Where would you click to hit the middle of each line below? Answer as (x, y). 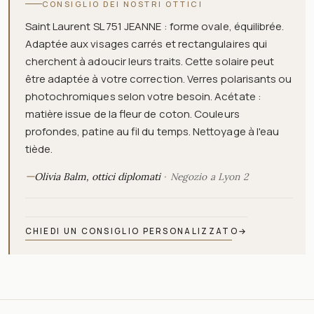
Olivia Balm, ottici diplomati (97, 176)
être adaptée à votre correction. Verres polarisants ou (158, 78)
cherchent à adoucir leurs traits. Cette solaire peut (150, 61)
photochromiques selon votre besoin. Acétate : (143, 96)
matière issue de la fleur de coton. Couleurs (132, 114)
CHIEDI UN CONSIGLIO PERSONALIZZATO (131, 231)
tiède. (39, 149)
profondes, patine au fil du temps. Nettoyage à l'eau (152, 131)
